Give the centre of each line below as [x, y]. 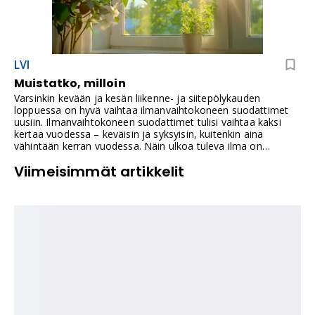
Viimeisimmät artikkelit [99, 172]
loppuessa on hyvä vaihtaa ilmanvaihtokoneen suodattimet [152, 110]
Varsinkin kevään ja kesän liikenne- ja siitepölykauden [137, 98]
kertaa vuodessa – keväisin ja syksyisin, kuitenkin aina [139, 134]
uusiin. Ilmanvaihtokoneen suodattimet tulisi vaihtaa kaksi [148, 122]
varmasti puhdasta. [58, 158]
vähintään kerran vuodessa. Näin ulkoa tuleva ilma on [138, 146]
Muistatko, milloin [70, 84]
